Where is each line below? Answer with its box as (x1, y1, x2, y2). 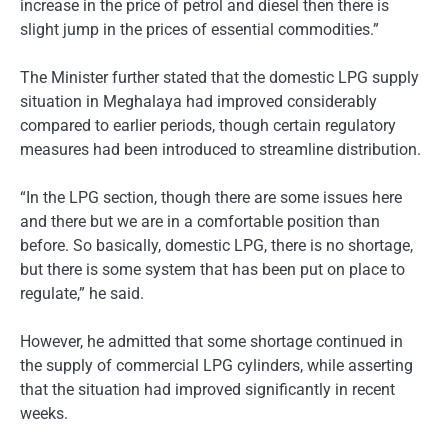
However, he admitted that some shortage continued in (20, 332, 403, 352)
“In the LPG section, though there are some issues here (20, 187, 402, 207)
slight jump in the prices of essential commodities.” (20, 19, 379, 39)
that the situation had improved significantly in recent (20, 380, 395, 400)
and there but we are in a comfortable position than (20, 211, 380, 231)
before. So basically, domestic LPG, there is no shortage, (20, 235, 413, 255)
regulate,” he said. (20, 283, 144, 303)
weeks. (20, 404, 68, 424)
